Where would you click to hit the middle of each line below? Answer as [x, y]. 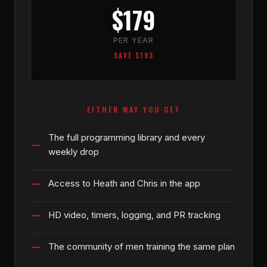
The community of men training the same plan [142, 246]
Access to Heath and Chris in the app [124, 183]
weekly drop [74, 151]
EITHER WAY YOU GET [133, 109]
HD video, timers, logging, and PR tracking [134, 215]
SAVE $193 [133, 55]
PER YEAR [133, 40]
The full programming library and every [127, 137]
